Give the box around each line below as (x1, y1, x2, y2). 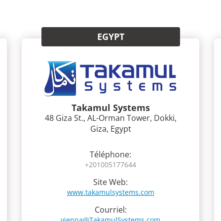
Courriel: (94, 204, 127, 215)
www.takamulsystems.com (67, 187, 154, 197)
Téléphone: (90, 148, 131, 160)
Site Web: (93, 176, 128, 187)
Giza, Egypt (90, 123, 131, 134)
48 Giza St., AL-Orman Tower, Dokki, (44, 112, 177, 123)
